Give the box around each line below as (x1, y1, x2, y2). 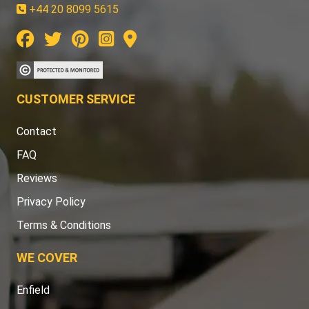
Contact (17, 125, 57, 139)
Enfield (17, 283, 50, 297)
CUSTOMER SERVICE (17, 92, 135, 107)
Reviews (17, 172, 57, 186)
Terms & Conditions (17, 219, 111, 232)
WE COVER (17, 250, 77, 266)
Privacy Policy (17, 195, 86, 209)
